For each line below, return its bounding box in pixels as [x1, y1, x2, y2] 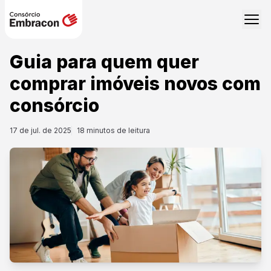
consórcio [10, 94, 99, 116]
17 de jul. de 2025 [10, 126, 71, 135]
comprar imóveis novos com [10, 73, 261, 94]
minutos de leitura [85, 126, 150, 135]
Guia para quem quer [10, 51, 199, 73]
